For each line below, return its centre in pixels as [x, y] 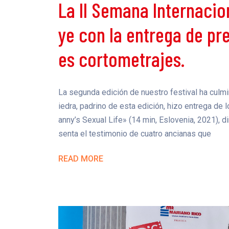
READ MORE [81, 158]
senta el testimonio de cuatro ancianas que [135, 133]
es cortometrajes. [121, 59]
